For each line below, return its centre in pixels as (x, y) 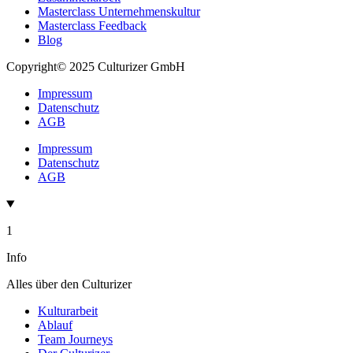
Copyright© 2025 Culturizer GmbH (96, 67)
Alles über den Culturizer (69, 284)
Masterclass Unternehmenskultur (119, 12)
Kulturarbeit (68, 311)
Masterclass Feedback (92, 26)
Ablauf (55, 325)
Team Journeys (75, 340)
